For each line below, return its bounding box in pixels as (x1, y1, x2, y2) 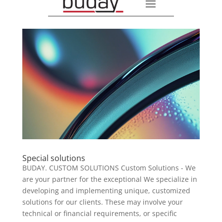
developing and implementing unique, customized (22, 185, 190, 195)
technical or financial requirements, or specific (22, 208, 177, 218)
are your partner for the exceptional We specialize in (22, 174, 197, 184)
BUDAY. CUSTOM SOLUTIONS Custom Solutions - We (22, 163, 196, 172)
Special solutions (22, 152, 85, 164)
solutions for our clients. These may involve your (22, 197, 183, 207)
